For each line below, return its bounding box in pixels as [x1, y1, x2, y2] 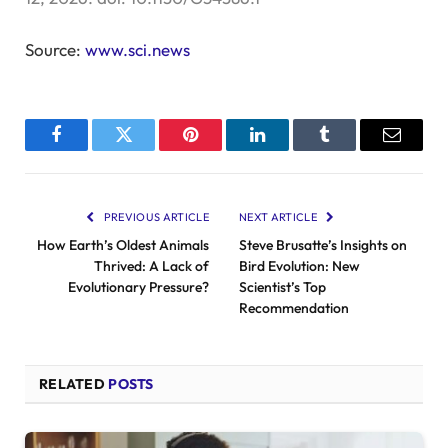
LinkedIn [256, 140, 322, 159]
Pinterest [189, 140, 252, 159]
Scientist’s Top [239, 277, 326, 296]
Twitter [122, 140, 174, 159]
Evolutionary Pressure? [68, 277, 209, 296]
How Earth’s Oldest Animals [37, 235, 209, 254]
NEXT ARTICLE [239, 209, 320, 224]
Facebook [55, 140, 125, 159]
